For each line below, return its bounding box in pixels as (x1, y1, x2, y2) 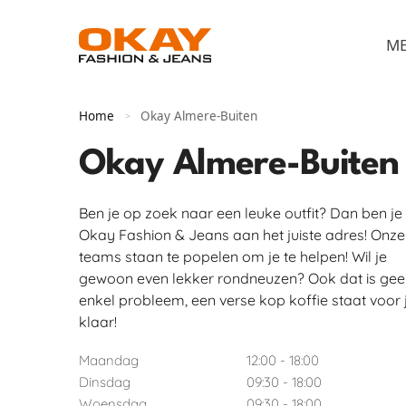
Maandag (79, 352, 139, 370)
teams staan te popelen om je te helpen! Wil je (79, 247, 387, 266)
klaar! (79, 313, 117, 331)
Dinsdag (79, 373, 130, 391)
